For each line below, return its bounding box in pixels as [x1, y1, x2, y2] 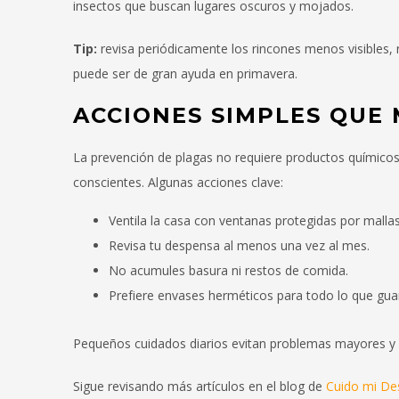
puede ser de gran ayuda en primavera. [73, 65, 297, 83]
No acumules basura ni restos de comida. [109, 262, 348, 280]
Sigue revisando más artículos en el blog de [73, 378, 326, 395]
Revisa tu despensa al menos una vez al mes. [109, 237, 370, 255]
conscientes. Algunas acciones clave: [73, 174, 283, 191]
